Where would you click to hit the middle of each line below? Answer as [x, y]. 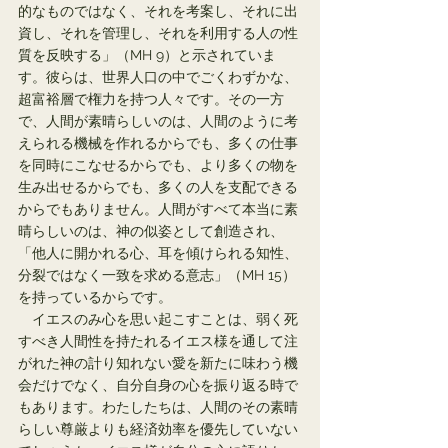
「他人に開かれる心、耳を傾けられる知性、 [158, 253]
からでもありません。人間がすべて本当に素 [158, 209]
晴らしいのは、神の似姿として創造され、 [151, 231]
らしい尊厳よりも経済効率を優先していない [158, 429]
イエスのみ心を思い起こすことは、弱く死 [158, 319]
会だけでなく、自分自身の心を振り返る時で [158, 385]
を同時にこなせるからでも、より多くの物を [158, 165]
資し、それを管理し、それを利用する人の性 [158, 33]
